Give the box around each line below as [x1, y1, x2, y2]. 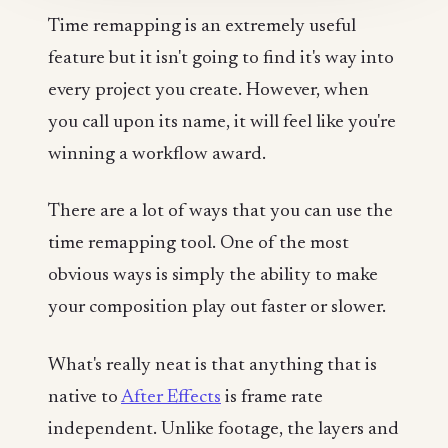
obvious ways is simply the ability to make [48, 266, 378, 286]
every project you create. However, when [48, 80, 369, 100]
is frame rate [221, 387, 323, 407]
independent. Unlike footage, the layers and [48, 419, 399, 439]
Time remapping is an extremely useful [48, 16, 356, 36]
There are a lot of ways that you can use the [48, 202, 393, 222]
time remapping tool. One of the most [48, 234, 349, 254]
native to [48, 387, 121, 407]
